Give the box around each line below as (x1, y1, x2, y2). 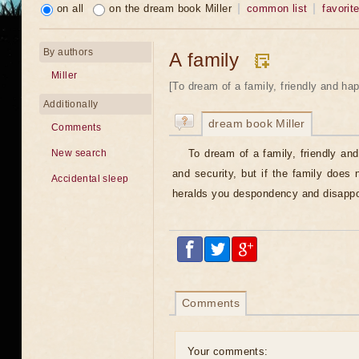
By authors (43, 46, 93, 58)
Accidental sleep (51, 173, 129, 184)
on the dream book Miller (109, 2, 232, 14)
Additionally (43, 99, 99, 110)
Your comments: (188, 345, 268, 357)
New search (51, 147, 107, 159)
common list (247, 2, 308, 14)
